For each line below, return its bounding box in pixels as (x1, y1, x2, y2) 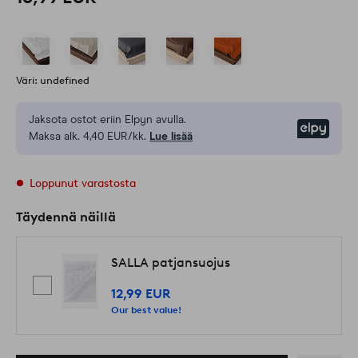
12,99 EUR (111, 285, 170, 301)
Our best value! (111, 303, 181, 316)
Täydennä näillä (16, 209, 116, 225)
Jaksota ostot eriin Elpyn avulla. (29, 114, 186, 126)
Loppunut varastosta (30, 177, 136, 191)
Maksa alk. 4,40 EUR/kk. (29, 131, 146, 143)
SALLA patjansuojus (111, 254, 230, 270)
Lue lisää (149, 131, 193, 143)
